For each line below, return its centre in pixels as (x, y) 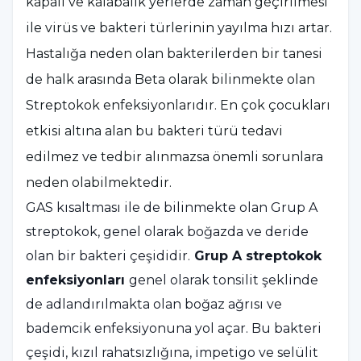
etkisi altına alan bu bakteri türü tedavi (154, 131)
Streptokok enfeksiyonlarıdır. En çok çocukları (178, 105)
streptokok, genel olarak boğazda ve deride (167, 232)
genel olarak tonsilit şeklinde (224, 280)
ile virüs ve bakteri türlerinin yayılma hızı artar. (179, 28)
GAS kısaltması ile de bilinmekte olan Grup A (172, 207)
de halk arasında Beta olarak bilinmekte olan (170, 79)
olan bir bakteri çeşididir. (108, 256)
